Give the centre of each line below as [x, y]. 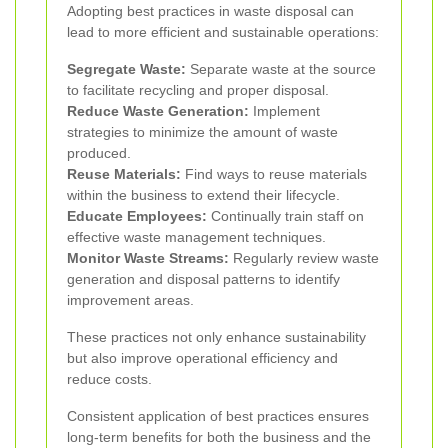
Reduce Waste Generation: [158, 110]
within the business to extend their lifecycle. [203, 194]
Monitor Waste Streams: [148, 257]
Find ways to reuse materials [274, 173]
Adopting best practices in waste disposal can [210, 10]
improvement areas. [130, 299]
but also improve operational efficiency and [202, 357]
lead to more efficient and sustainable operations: [223, 31]
